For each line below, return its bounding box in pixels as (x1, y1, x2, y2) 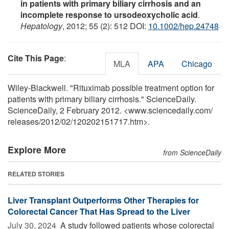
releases (8, 115, 39, 127)
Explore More (8, 143, 66, 156)
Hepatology (20, 19, 62, 32)
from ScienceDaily (163, 147, 221, 157)
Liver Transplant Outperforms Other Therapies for (8, 194, 199, 206)
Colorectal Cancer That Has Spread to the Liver (8, 205, 190, 217)
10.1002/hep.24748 (148, 19, 219, 32)
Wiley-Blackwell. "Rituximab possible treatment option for (8, 81, 214, 94)
